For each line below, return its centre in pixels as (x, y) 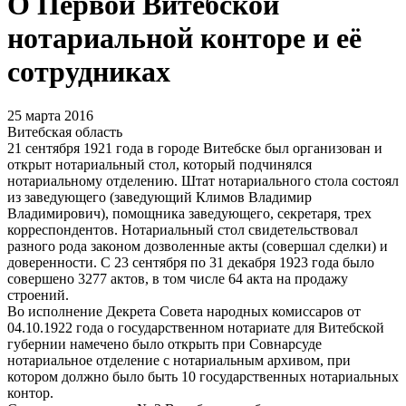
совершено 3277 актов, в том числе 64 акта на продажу (178, 279)
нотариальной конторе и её (184, 39)
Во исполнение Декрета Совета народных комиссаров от (184, 312)
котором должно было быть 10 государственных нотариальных (203, 377)
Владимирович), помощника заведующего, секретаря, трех (189, 214)
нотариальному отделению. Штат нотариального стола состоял (203, 181)
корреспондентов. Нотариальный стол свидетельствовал (183, 230)
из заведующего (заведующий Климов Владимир (159, 198)
